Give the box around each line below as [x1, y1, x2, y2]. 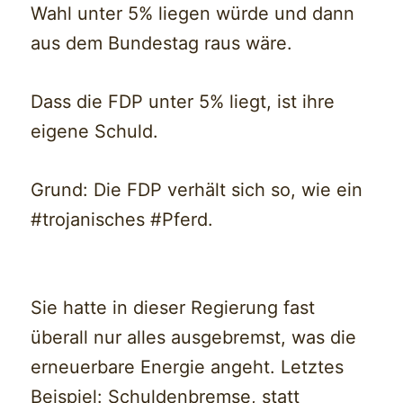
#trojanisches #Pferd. [31, 209, 214, 231]
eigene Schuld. [31, 121, 159, 143]
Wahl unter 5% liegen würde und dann [31, 3, 355, 25]
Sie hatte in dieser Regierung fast [31, 297, 316, 319]
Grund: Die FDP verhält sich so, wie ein [31, 179, 363, 201]
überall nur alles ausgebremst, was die [31, 327, 357, 349]
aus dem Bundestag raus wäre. [31, 32, 293, 55]
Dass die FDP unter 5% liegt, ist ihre [31, 91, 336, 113]
